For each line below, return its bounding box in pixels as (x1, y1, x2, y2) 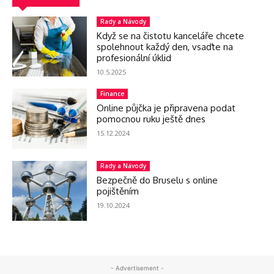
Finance (100, 89, 125, 98)
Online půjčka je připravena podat (97, 102, 236, 114)
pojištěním (97, 185, 139, 197)
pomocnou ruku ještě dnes (97, 113, 206, 125)
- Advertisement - (110, 264, 164, 272)
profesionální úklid (97, 51, 172, 64)
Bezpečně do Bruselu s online (97, 174, 218, 186)
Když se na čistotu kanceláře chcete (97, 29, 245, 42)
